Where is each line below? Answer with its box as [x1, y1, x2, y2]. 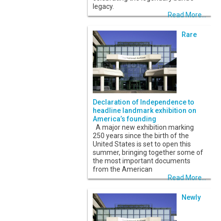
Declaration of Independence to [93, 98, 194, 107]
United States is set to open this [93, 140, 191, 148]
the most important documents [93, 157, 190, 165]
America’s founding [93, 115, 156, 123]
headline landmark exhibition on [93, 107, 196, 115]
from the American [93, 165, 152, 174]
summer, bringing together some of [93, 148, 203, 157]
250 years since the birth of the [93, 132, 189, 140]
